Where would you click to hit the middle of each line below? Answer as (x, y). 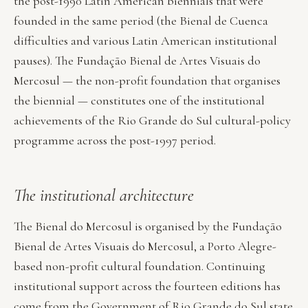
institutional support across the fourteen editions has (147, 286)
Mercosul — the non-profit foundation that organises (147, 80)
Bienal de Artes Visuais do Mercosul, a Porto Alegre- (145, 246)
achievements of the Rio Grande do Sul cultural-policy (152, 120)
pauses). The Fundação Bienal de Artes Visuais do (137, 60)
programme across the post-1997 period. (115, 140)
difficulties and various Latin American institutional (145, 40)
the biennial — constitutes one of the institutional (139, 100)
